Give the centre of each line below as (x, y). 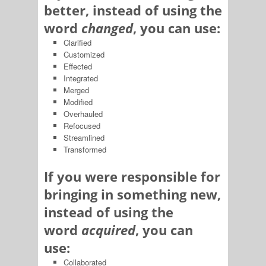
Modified (78, 102)
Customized (84, 55)
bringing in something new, (132, 194)
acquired (108, 229)
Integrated (80, 78)
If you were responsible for (132, 176)
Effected (77, 66)
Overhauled (83, 114)
